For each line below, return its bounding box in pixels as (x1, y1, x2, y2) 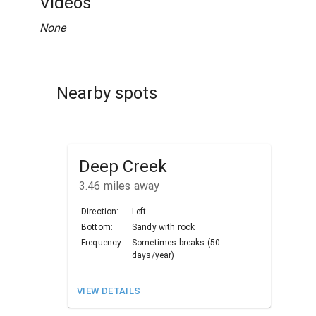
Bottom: (81, 222, 114, 233)
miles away (100, 179, 160, 193)
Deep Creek (79, 157, 167, 177)
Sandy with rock (132, 222, 195, 233)
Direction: (81, 207, 119, 217)
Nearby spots (56, 83, 157, 103)
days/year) (132, 250, 175, 261)
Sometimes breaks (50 (132, 238, 221, 248)
